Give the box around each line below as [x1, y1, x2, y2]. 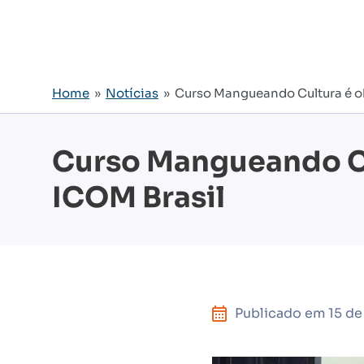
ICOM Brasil [52, 180, 225, 215]
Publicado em [234, 305, 328, 322]
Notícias [106, 85, 158, 101]
